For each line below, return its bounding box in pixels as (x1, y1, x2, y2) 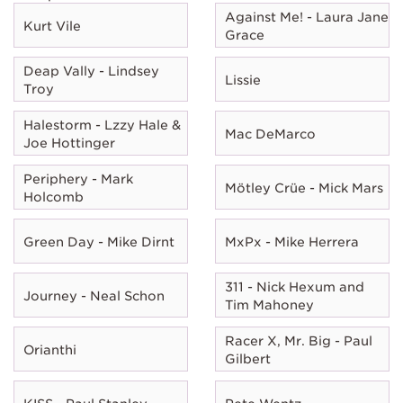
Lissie (225, 72, 261, 87)
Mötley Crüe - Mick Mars (225, 180, 383, 195)
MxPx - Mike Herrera (225, 234, 359, 249)
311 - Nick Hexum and (225, 279, 364, 294)
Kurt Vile (23, 18, 81, 33)
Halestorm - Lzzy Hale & (23, 117, 181, 132)
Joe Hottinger (23, 135, 115, 150)
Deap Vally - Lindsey (23, 63, 159, 78)
